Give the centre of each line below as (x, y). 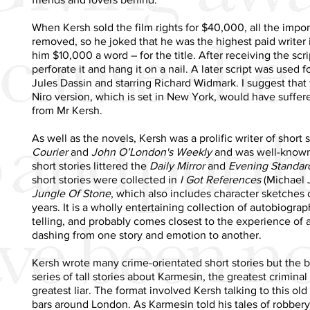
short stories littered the (91, 165)
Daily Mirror (177, 165)
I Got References (220, 179)
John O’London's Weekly (152, 152)
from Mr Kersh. (67, 110)
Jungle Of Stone (71, 193)
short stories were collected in (106, 179)
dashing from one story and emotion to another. (147, 235)
